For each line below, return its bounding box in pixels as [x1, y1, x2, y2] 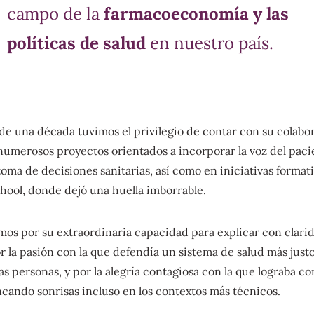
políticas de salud [6, 32, 146, 54]
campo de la [6, 3, 104, 25]
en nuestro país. [145, 32, 273, 54]
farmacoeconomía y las [103, 3, 289, 25]
